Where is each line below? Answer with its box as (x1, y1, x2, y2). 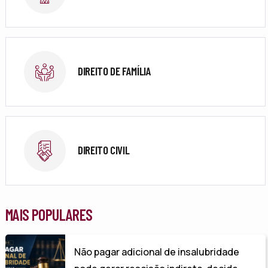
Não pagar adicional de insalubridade (74, 245, 239, 259)
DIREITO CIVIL (77, 142, 130, 157)
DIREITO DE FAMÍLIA (77, 63, 151, 78)
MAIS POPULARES (5, 205, 93, 224)
